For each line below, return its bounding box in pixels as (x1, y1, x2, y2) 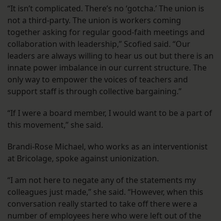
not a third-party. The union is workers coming (7, 15, 181, 26)
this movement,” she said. (7, 119, 105, 131)
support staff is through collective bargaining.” (7, 86, 182, 97)
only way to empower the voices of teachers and (7, 74, 188, 85)
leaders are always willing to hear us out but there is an (7, 50, 214, 62)
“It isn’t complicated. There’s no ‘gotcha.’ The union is (7, 3, 204, 14)
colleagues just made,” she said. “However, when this (7, 186, 203, 198)
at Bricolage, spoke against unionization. (7, 153, 161, 164)
